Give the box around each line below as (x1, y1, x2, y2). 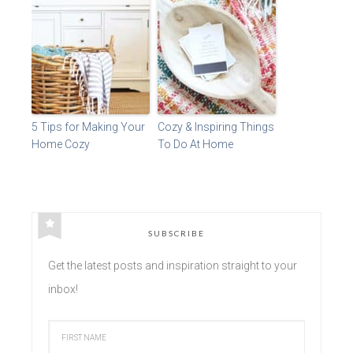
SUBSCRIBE (148, 228, 205, 238)
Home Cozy (32, 137, 90, 150)
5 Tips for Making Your (32, 120, 145, 133)
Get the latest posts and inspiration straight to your (48, 258, 297, 272)
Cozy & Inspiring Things (158, 120, 274, 133)
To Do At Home (158, 137, 233, 150)
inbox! (48, 282, 78, 295)
